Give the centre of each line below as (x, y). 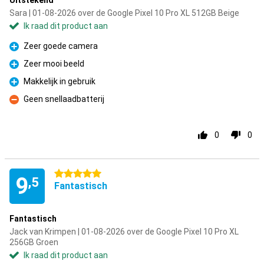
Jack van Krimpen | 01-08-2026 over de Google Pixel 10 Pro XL (124, 232)
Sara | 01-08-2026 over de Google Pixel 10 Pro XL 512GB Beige (124, 13)
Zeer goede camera (61, 46)
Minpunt (25, 106)
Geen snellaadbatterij (64, 99)
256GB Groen (34, 242)
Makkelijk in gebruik (60, 81)
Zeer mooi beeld (54, 64)
